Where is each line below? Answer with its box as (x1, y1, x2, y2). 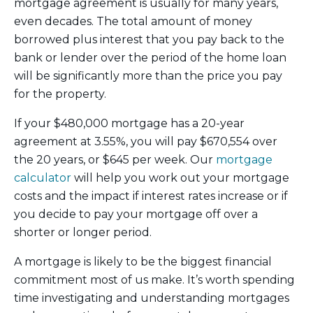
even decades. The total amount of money (14, 14, 252, 28)
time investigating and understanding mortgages (14, 291, 289, 305)
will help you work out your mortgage (71, 170, 289, 184)
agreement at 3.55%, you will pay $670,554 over (14, 134, 277, 148)
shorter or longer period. (14, 225, 152, 239)
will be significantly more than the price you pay (14, 68, 282, 82)
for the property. (14, 87, 106, 101)
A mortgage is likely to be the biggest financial (14, 254, 272, 268)
